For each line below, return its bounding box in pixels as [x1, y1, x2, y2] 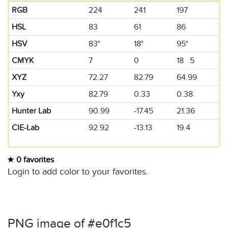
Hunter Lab [12, 106, 51, 116]
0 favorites [14, 155, 54, 165]
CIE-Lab [12, 123, 39, 133]
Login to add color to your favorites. [8, 166, 148, 177]
